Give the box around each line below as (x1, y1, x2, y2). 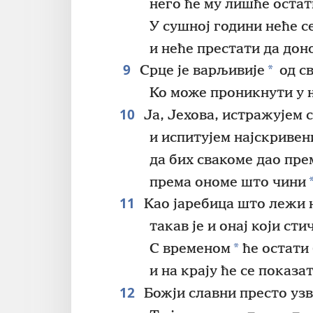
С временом (150, 241, 231, 258)
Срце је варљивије (136, 63, 265, 80)
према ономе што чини (150, 174, 307, 191)
